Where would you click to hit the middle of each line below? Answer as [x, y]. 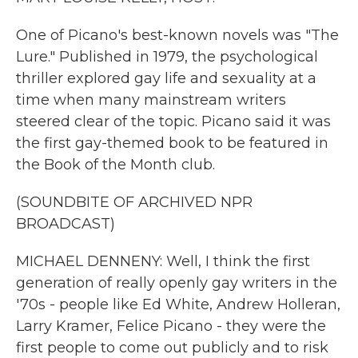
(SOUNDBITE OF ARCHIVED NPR [134, 202]
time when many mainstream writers [151, 100]
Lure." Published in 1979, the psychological [167, 57]
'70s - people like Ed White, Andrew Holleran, [178, 304]
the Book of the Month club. [115, 165]
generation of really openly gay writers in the [177, 283]
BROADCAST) [66, 224]
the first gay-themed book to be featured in [172, 143]
